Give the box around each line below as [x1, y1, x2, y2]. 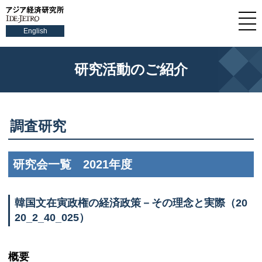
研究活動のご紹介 [74, 61, 188, 77]
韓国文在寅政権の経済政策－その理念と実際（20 [15, 197, 247, 209]
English [23, 27, 47, 35]
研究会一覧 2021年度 [13, 158, 132, 171]
